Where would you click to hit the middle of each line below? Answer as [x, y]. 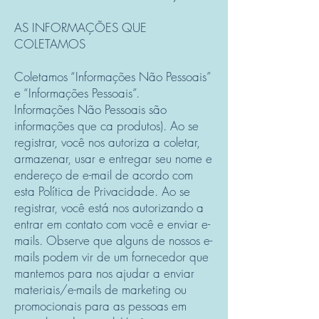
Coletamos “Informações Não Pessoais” [113, 77]
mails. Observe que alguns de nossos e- [113, 240]
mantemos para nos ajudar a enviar [104, 273]
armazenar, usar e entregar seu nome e [113, 158]
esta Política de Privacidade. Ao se [102, 191]
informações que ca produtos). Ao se [106, 126]
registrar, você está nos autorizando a [109, 208]
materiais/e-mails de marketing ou [100, 289]
